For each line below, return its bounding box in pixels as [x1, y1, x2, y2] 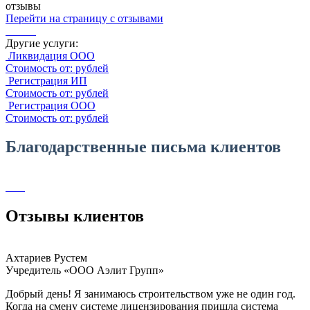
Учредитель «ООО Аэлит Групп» [6, 264, 164, 277]
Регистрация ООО [8, 99, 95, 111]
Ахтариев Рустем [6, 252, 87, 264]
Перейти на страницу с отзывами [6, 12, 163, 24]
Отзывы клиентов [6, 207, 144, 226]
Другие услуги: [6, 37, 78, 49]
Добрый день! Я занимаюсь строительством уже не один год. [6, 288, 295, 300]
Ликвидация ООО [8, 49, 95, 62]
